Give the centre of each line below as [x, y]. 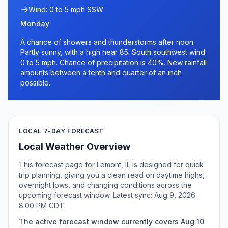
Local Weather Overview [75, 146]
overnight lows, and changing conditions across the [105, 185]
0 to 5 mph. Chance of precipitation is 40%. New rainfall [113, 62]
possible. [35, 83]
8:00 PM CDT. [42, 205]
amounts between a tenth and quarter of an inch [101, 73]
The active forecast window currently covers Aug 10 [111, 222]
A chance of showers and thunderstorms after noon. [108, 42]
